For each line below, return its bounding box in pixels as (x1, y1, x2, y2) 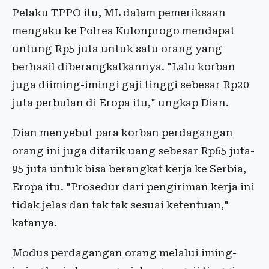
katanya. (12, 217, 57, 229)
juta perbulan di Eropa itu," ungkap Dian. (12, 97, 229, 109)
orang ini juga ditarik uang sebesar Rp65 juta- (12, 145, 255, 157)
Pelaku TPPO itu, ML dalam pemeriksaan (12, 7, 226, 19)
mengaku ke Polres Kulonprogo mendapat (12, 25, 235, 37)
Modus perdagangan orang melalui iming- (12, 247, 237, 259)
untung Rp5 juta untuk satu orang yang (12, 43, 222, 55)
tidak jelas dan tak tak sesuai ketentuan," (12, 199, 229, 211)
